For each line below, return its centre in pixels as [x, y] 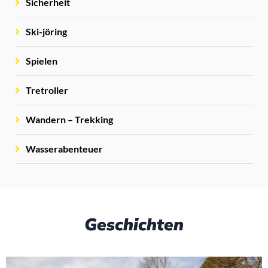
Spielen [42, 60]
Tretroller [47, 90]
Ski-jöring [46, 31]
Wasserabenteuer [64, 148]
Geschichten [134, 225]
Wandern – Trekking [69, 119]
